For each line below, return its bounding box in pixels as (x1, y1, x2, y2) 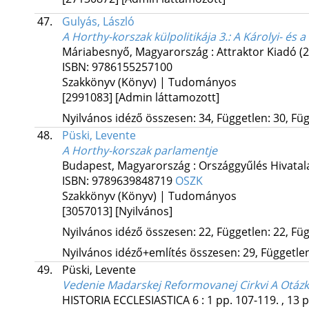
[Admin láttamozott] (114, 90, 219, 106)
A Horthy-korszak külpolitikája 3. (61, 29, 228, 45)
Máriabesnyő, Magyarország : (61, 44, 217, 60)
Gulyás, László (61, 14, 134, 30)
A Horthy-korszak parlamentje (61, 143, 217, 159)
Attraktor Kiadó (216, 44, 297, 60)
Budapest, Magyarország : (61, 158, 199, 174)
